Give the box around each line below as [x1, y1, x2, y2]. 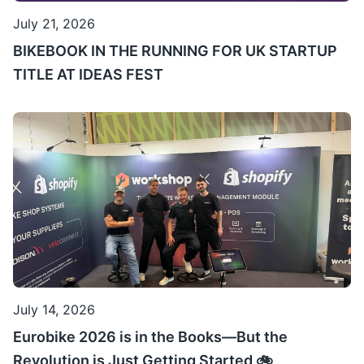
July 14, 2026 [13, 301, 95, 318]
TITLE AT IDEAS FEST [13, 66, 163, 84]
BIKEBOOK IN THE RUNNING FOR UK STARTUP [13, 42, 337, 60]
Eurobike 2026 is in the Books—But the [13, 328, 288, 346]
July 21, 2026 [13, 15, 95, 32]
